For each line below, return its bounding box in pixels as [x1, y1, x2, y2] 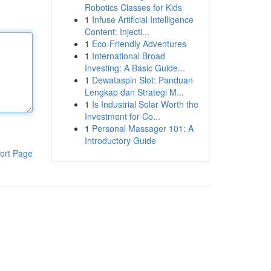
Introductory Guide [84, 134, 156, 146]
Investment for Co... [84, 110, 160, 122]
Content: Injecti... [84, 25, 149, 38]
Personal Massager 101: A [91, 122, 194, 134]
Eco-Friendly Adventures [91, 38, 186, 50]
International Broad [91, 50, 165, 62]
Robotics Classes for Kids [84, 1, 182, 13]
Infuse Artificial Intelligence [91, 13, 194, 25]
